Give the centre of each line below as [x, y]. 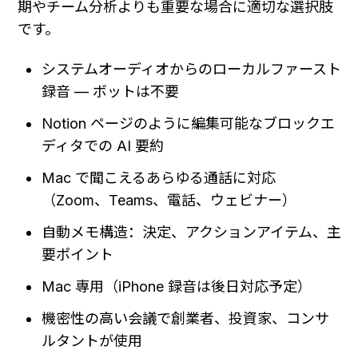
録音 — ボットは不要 [111, 92]
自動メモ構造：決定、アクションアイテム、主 [192, 233]
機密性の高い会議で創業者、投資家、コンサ [186, 319]
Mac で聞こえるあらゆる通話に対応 [159, 178]
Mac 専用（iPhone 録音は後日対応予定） [177, 287]
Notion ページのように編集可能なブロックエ [189, 124]
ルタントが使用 [92, 341]
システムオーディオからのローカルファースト [192, 70]
